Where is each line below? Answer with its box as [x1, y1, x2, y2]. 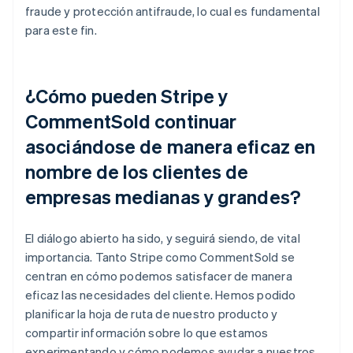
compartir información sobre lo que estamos [25, 324, 269, 340]
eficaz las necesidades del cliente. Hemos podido [25, 286, 296, 303]
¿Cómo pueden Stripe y [25, 83, 229, 108]
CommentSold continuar [25, 108, 237, 133]
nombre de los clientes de [25, 158, 249, 184]
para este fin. [25, 21, 97, 38]
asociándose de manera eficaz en [25, 133, 316, 158]
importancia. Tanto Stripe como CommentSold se [25, 248, 295, 265]
